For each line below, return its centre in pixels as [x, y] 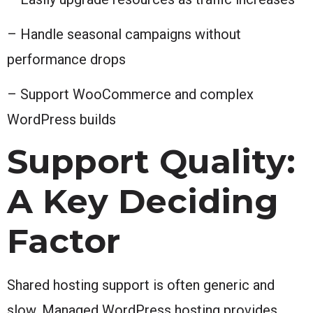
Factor [64, 241]
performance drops [66, 59]
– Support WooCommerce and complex [130, 94]
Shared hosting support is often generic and [141, 285]
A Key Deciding [143, 201]
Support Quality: [151, 161]
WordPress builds [61, 119]
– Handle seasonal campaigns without [124, 34]
